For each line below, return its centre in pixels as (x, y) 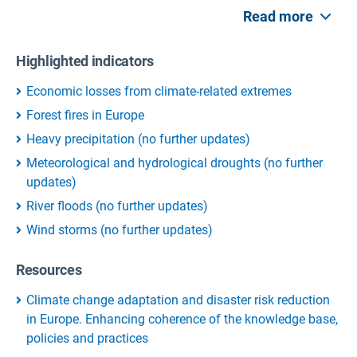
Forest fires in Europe (85, 115)
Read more (278, 17)
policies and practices (87, 338)
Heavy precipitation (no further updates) (138, 139)
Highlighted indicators (85, 61)
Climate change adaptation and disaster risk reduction (178, 300)
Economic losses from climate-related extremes (159, 91)
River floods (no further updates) (117, 206)
